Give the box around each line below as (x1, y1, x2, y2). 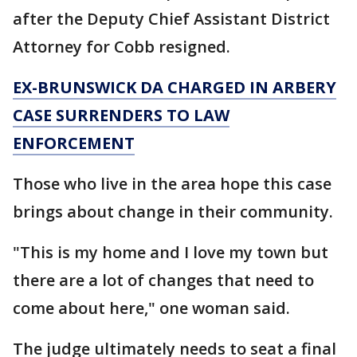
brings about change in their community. (13, 200, 333, 222)
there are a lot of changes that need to (13, 269, 314, 291)
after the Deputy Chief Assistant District (13, 7, 330, 29)
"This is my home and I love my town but (13, 241, 328, 263)
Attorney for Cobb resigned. (13, 35, 230, 57)
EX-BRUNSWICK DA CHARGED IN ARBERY (13, 76, 336, 98)
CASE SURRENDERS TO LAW (13, 104, 229, 126)
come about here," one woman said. (13, 296, 294, 319)
